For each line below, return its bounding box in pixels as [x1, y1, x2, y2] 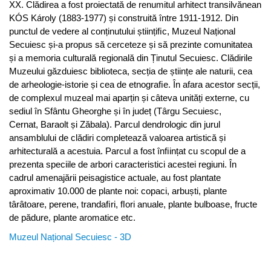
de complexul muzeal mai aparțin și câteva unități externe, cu [9, 92, 249, 103]
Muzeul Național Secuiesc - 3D [9, 231, 131, 242]
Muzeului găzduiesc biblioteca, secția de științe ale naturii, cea [9, 65, 252, 76]
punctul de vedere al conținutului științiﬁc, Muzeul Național [9, 25, 235, 36]
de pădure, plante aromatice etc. [9, 212, 135, 223]
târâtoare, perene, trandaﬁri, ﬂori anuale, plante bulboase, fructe [9, 198, 257, 209]
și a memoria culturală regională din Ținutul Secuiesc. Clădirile [9, 52, 252, 63]
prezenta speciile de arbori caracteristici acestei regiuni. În [9, 158, 237, 169]
